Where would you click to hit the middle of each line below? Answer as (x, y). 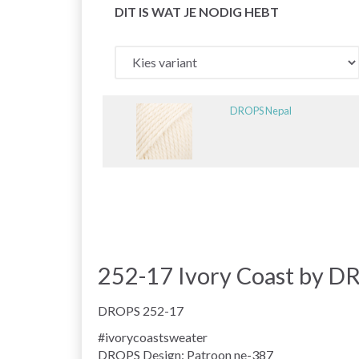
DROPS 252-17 (141, 310)
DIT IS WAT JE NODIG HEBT (197, 11)
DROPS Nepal (260, 110)
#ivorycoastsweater (153, 337)
